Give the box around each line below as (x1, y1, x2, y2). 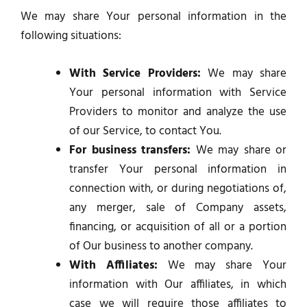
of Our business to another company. (69, 237, 253, 256)
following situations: (21, 27, 121, 46)
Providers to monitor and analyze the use (69, 103, 286, 122)
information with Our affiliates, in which (69, 275, 286, 295)
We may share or (191, 141, 286, 160)
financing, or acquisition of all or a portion (69, 218, 286, 237)
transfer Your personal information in (69, 160, 286, 180)
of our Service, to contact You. (69, 122, 221, 141)
